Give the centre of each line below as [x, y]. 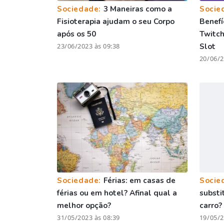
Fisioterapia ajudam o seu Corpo [116, 21]
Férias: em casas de [139, 180]
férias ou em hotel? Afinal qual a [117, 193]
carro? [210, 205]
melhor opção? [84, 205]
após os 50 [76, 34]
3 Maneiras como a [137, 9]
